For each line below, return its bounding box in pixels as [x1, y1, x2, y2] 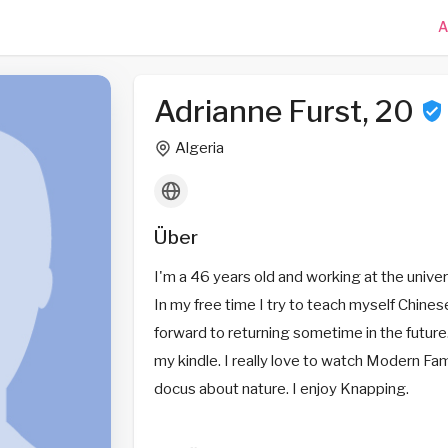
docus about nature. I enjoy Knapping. [153, 380, 409, 398]
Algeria [171, 139, 224, 157]
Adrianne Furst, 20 [153, 93, 420, 129]
